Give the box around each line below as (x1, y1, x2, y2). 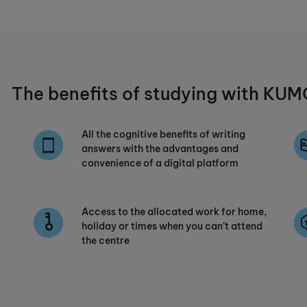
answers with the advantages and (82, 143, 238, 156)
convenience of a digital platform (82, 157, 238, 170)
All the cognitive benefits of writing (82, 128, 245, 141)
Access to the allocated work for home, (82, 206, 267, 219)
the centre (82, 234, 130, 247)
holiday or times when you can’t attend (82, 220, 262, 233)
